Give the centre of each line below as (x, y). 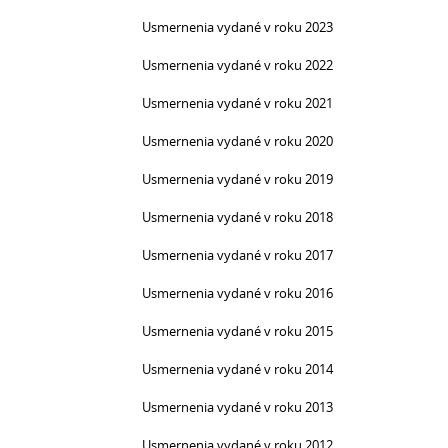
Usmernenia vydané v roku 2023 (237, 27)
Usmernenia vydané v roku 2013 (237, 407)
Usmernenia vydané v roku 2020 (237, 141)
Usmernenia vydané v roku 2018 (237, 217)
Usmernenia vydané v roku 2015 (237, 331)
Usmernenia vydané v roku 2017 (237, 255)
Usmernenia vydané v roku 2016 (237, 293)
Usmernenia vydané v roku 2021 (237, 103)
